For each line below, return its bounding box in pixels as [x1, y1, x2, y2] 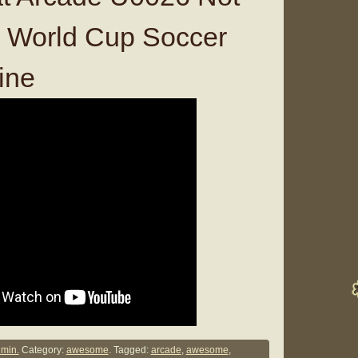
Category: [18, 344, 66, 356]
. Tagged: [108, 344, 151, 356]
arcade [150, 344, 181, 356]
